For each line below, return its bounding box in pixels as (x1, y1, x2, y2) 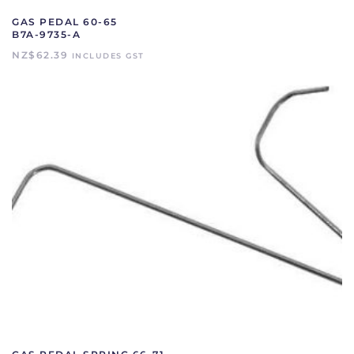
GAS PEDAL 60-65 (12, 15, 118, 28)
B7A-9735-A (12, 28, 81, 40)
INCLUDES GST (71, 51, 145, 60)
